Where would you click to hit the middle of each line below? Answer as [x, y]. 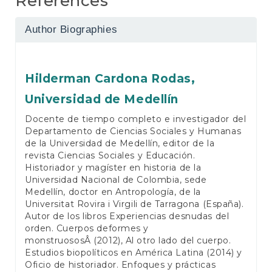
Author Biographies [71, 29]
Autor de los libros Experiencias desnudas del [127, 216]
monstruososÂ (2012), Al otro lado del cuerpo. [128, 240]
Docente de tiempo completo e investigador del [136, 119]
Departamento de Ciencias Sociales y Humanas [133, 131]
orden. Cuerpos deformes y [87, 228]
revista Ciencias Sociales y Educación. [110, 155]
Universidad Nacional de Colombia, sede [116, 179]
